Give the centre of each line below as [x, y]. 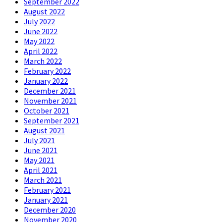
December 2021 [50, 91]
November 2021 [50, 101]
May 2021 [39, 160]
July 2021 [39, 140]
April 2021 [41, 170]
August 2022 [44, 12]
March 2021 [43, 180]
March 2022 [43, 61]
